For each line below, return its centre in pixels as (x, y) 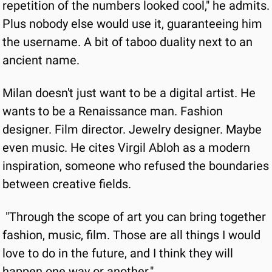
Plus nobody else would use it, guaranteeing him (132, 24)
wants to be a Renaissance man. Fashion (113, 111)
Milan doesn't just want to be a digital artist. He (129, 93)
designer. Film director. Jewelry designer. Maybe (132, 129)
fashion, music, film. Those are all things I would (131, 235)
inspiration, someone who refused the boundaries (136, 166)
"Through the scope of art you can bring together (136, 217)
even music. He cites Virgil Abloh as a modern (126, 148)
